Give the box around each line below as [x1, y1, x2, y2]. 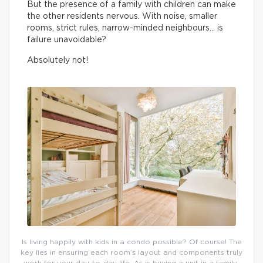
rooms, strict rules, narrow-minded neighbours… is [27, 24, 223, 32]
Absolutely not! [27, 56, 88, 65]
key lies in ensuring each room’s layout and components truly [21, 249, 242, 257]
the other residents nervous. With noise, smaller [27, 12, 217, 21]
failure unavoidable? [27, 36, 106, 44]
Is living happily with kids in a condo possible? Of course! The [21, 238, 242, 246]
